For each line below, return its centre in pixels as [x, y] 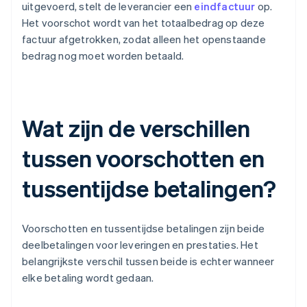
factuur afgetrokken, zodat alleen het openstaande [144, 39]
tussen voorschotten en [143, 158]
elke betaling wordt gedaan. [88, 278]
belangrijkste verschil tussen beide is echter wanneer [148, 261]
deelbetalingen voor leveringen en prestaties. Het [140, 245]
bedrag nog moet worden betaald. [103, 56]
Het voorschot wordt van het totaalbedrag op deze [144, 23]
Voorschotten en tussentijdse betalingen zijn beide [144, 229]
